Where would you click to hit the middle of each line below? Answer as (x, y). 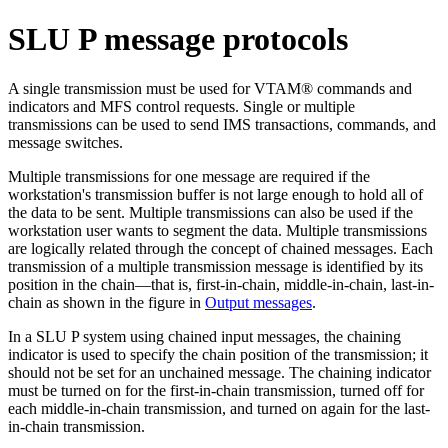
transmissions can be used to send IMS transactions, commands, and (222, 124)
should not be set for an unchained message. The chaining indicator (219, 372)
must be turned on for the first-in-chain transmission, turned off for (216, 390)
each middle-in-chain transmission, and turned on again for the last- (219, 408)
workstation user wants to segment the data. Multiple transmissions (217, 230)
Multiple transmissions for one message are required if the (189, 176)
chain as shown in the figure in (106, 302)
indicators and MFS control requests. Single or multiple (181, 106)
